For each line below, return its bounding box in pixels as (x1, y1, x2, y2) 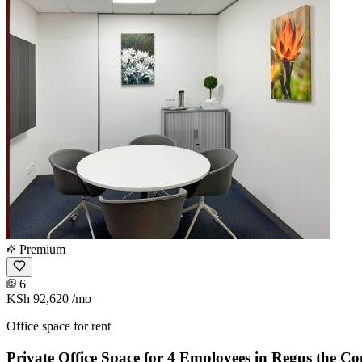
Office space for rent (6, 318, 111, 333)
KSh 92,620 (6, 291, 69, 305)
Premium (16, 242, 65, 256)
